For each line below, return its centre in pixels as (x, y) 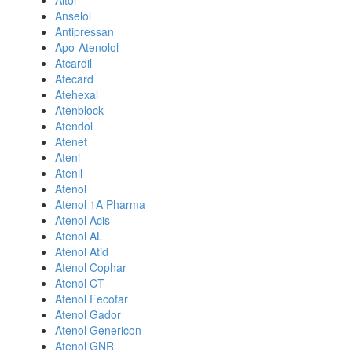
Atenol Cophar (91, 267)
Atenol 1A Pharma (100, 204)
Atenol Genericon (98, 330)
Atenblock (79, 110)
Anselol (73, 16)
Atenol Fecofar (92, 299)
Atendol (74, 126)
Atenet (71, 141)
